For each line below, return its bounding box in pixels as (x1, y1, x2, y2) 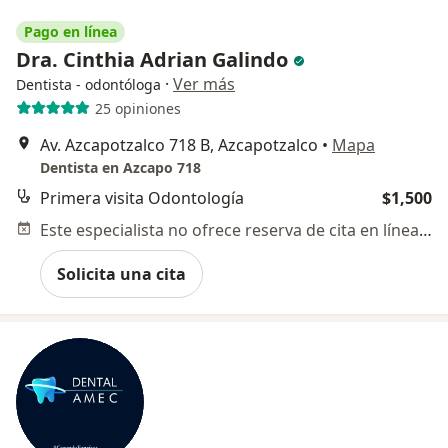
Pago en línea (24, 22, 117, 42)
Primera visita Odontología (40, 187, 244, 210)
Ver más (173, 73, 235, 96)
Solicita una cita (57, 263, 186, 286)
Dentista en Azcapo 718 (40, 158, 201, 178)
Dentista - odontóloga (16, 75, 161, 95)
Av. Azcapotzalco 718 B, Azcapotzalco (40, 134, 318, 157)
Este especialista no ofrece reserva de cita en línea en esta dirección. (419, 219, 432, 242)
